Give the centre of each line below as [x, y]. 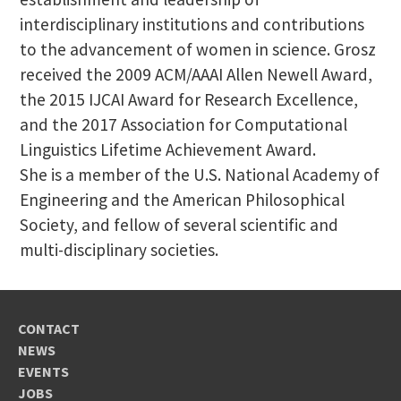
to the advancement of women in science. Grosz [197, 49]
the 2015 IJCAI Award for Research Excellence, [188, 99]
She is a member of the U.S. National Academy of [199, 174]
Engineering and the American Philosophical [182, 199]
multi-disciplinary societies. [119, 249]
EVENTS [43, 371]
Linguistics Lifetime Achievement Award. [167, 149]
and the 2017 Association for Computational [183, 124]
